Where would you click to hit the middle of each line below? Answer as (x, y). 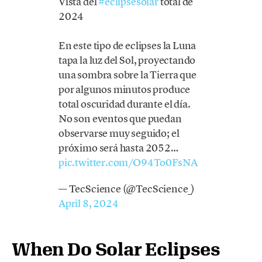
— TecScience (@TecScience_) (127, 188)
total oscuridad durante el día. (125, 104)
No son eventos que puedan (120, 119)
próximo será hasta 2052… (118, 148)
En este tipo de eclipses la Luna (127, 46)
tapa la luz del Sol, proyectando (127, 60)
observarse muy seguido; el (119, 133)
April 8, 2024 (89, 203)
